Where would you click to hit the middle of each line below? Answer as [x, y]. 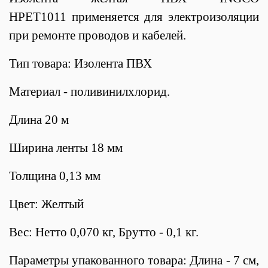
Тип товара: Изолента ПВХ [80, 63]
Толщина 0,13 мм [55, 176]
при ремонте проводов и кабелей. [98, 35]
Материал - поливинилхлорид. [89, 91]
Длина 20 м [39, 119]
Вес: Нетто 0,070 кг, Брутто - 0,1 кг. [104, 232]
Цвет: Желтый [46, 204]
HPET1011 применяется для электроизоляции [134, 16]
